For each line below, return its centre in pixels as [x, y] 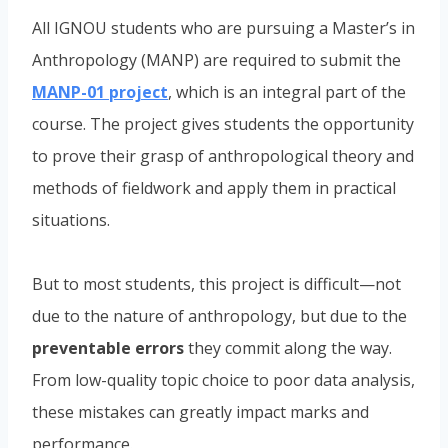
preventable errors [108, 348]
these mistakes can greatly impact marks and [200, 412]
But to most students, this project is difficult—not [216, 284]
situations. [71, 220]
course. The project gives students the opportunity [223, 124]
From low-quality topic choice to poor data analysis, [223, 380]
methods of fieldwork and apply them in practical [214, 188]
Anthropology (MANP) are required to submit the [216, 60]
